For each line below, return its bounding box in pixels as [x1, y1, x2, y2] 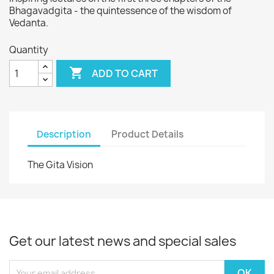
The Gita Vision [28, 158, 93, 171]
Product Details [111, 127, 184, 141]
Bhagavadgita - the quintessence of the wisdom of [9, 4, 232, 17]
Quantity [9, 43, 48, 56]
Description [37, 127, 91, 141]
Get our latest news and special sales [9, 232, 236, 250]
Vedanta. [9, 17, 48, 29]
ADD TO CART [92, 66, 158, 80]
